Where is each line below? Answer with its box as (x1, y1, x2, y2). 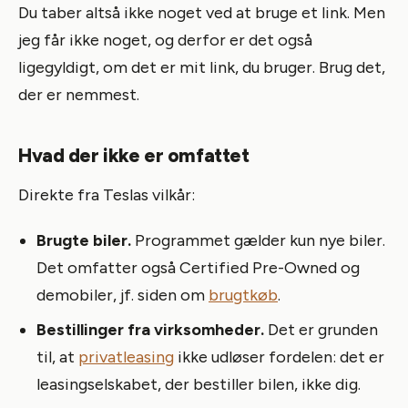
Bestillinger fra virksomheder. (36, 319, 264, 340)
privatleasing (78, 346, 174, 367)
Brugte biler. (36, 229, 131, 250)
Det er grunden (264, 319, 378, 340)
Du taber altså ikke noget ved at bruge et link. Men (18, 2, 385, 23)
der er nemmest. (18, 84, 139, 105)
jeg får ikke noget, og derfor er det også (18, 29, 312, 50)
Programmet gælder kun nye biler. (131, 229, 385, 250)
